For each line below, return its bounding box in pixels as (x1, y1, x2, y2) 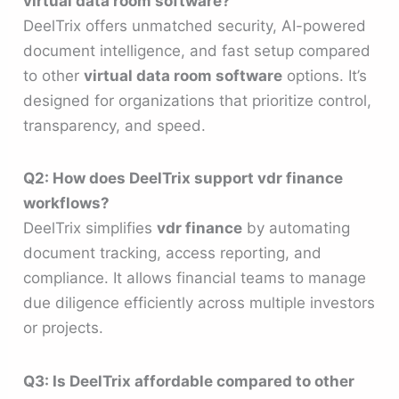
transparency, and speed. (23, 117, 207, 135)
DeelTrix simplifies (23, 219, 158, 238)
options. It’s (282, 67, 368, 85)
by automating (242, 219, 351, 238)
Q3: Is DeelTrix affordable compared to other (23, 371, 355, 390)
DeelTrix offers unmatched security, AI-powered (23, 17, 367, 36)
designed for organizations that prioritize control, (23, 92, 372, 110)
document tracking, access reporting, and (23, 244, 322, 263)
